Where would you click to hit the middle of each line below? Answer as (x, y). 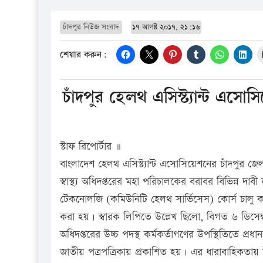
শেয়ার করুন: (83, 55)
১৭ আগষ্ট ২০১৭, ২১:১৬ (166, 27)
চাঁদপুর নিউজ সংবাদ (91, 27)
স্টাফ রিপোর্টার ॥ (90, 146)
